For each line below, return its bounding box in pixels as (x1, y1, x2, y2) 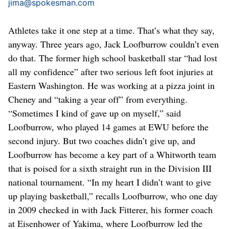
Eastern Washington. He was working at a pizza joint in (8, 79, 215, 91)
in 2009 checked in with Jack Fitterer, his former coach (8, 203, 213, 216)
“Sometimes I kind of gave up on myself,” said (8, 106, 181, 119)
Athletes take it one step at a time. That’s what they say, (8, 24, 215, 36)
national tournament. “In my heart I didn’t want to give (8, 175, 211, 188)
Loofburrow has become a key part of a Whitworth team (8, 148, 216, 161)
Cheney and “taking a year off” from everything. (8, 93, 188, 105)
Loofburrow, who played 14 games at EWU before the (8, 120, 209, 133)
